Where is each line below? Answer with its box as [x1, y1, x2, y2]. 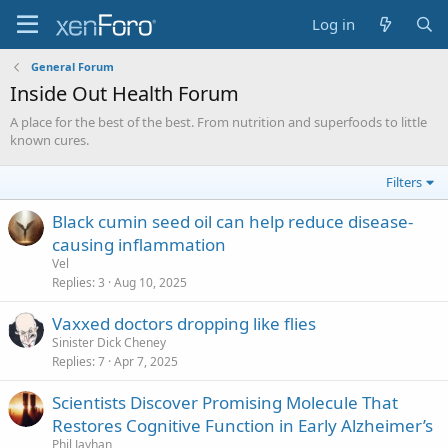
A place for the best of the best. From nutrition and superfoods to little [10, 113, 427, 131]
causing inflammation [52, 233, 226, 256]
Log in [312, 14, 356, 34]
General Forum [30, 59, 114, 74]
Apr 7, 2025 [114, 353, 178, 370]
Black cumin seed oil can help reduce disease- [52, 210, 413, 233]
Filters [386, 173, 423, 191]
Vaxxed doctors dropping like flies [52, 312, 316, 335]
